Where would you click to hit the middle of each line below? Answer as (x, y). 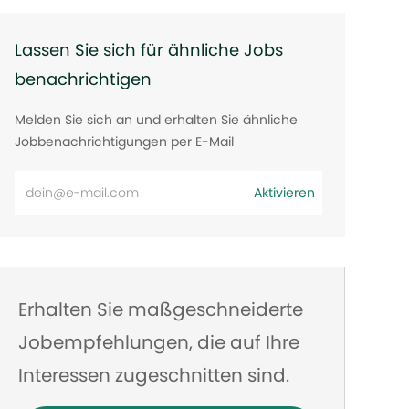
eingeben (49, 259)
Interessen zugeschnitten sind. (154, 376)
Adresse (43, 234)
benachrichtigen (84, 79)
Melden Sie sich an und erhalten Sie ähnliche (157, 120)
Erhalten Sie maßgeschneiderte (161, 310)
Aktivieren (284, 193)
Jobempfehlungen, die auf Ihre (159, 343)
